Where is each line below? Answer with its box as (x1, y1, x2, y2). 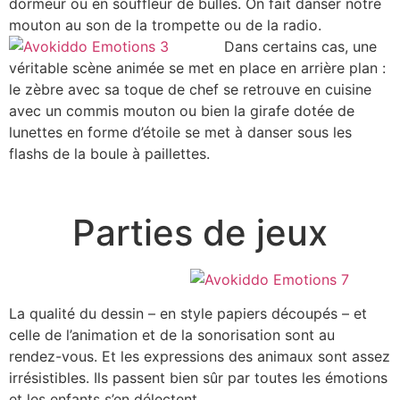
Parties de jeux (72, 211, 328, 255)
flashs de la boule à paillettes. (9, 145, 210, 163)
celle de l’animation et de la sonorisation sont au (9, 326, 335, 345)
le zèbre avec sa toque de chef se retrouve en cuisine (9, 80, 371, 99)
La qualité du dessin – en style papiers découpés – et (9, 304, 367, 323)
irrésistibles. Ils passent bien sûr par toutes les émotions (9, 369, 387, 387)
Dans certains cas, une (224, 37, 377, 56)
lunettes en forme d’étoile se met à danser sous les (9, 123, 352, 142)
